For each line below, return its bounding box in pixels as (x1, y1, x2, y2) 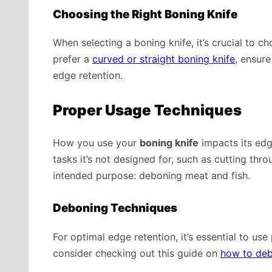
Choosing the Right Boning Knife (53, 7, 237, 21)
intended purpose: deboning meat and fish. (53, 169, 250, 182)
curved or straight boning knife (92, 53, 235, 66)
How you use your (53, 137, 140, 149)
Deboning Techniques (53, 201, 177, 216)
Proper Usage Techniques (53, 101, 242, 120)
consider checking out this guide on (53, 247, 220, 260)
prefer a (53, 53, 92, 66)
